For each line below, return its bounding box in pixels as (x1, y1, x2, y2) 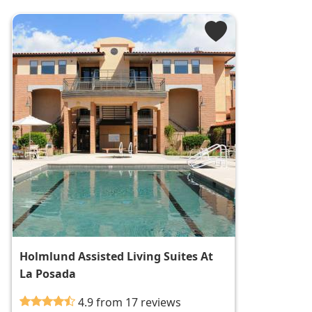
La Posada (19, 266, 77, 282)
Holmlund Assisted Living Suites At (19, 249, 214, 265)
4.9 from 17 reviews (78, 295, 182, 311)
